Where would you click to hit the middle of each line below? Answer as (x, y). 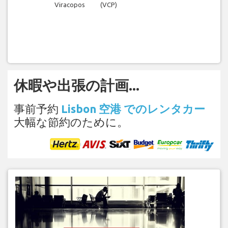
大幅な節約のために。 (71, 122)
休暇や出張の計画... (77, 85)
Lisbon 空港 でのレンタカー (133, 108)
